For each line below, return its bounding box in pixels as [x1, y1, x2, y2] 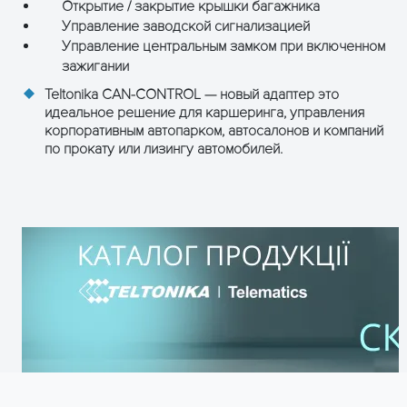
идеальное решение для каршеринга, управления [45, 104, 364, 123]
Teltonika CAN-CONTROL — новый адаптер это [45, 85, 339, 104]
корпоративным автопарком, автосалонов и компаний [45, 122, 383, 141]
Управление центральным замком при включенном [62, 37, 385, 56]
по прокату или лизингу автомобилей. [45, 140, 283, 159]
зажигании [62, 57, 129, 76]
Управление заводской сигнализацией [62, 17, 310, 36]
